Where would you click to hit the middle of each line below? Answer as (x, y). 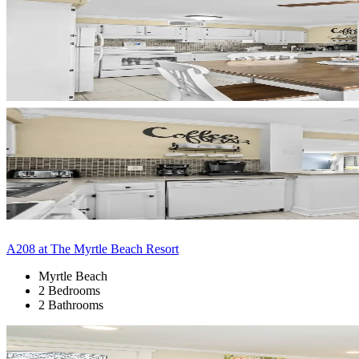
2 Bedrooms (69, 290)
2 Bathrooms (71, 305)
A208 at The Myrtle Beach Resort (93, 248)
